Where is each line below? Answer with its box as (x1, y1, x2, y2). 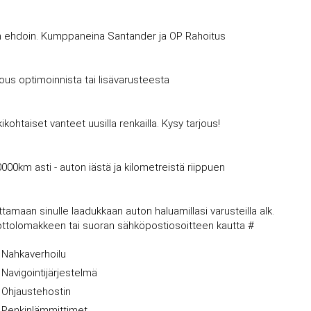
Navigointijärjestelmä (1, 267, 98, 279)
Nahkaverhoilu (1, 248, 67, 260)
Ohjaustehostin (1, 285, 72, 298)
